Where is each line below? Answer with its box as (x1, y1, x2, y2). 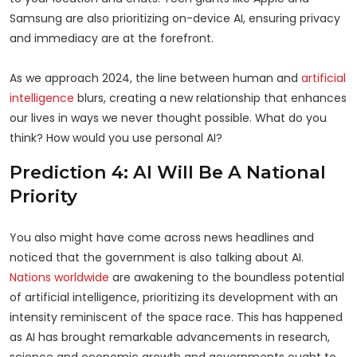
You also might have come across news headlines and (10, 229, 314, 245)
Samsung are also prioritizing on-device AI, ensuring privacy (10, 10, 340, 26)
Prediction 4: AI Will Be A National (10, 160, 326, 183)
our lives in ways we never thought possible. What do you (10, 109, 327, 126)
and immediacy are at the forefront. (10, 29, 214, 46)
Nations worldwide (10, 269, 109, 285)
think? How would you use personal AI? (10, 129, 222, 146)
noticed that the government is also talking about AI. (10, 249, 304, 265)
